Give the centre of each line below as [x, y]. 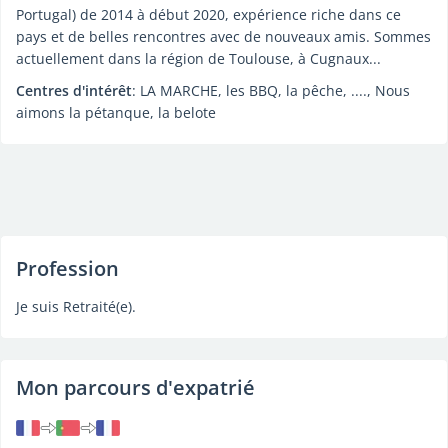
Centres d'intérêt [74, 90]
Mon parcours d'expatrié [135, 387]
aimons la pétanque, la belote [116, 112]
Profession [67, 268]
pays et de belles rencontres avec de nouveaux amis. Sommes [223, 36]
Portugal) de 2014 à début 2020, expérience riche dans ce [208, 14]
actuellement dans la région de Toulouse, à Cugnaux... [198, 58]
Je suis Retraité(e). [76, 306]
